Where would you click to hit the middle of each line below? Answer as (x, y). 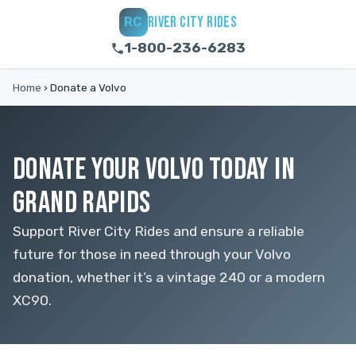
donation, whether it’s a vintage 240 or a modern (169, 277)
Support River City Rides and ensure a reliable (159, 231)
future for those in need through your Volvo (152, 254)
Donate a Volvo (87, 87)
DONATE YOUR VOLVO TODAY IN (154, 170)
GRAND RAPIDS (82, 203)
